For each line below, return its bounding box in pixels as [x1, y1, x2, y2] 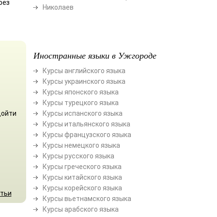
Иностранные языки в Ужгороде [33, 49, 156, 61]
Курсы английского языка [42, 66, 125, 75]
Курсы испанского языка [42, 109, 123, 117]
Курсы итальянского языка [42, 120, 130, 128]
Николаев [42, 3, 74, 11]
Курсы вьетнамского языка [42, 194, 131, 202]
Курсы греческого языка [42, 162, 122, 170]
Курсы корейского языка [42, 184, 122, 192]
